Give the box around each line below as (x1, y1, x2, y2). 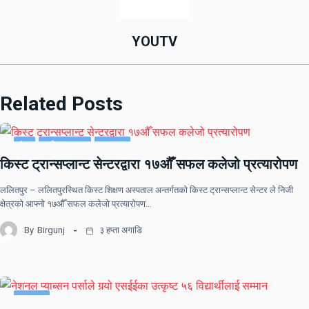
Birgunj (37, 224, 65, 235)
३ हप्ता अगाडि (97, 224, 142, 235)
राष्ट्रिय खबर (44, 140, 86, 151)
